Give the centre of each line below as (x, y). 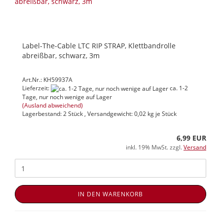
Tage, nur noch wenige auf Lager (67, 97)
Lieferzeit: (37, 88)
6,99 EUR (191, 138)
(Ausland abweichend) (53, 106)
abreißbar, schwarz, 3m (61, 56)
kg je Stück (161, 114)
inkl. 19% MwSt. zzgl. (155, 147)
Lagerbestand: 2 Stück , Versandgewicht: (78, 114)
